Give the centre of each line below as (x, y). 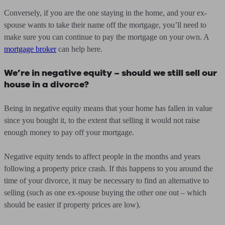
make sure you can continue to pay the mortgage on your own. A (106, 37)
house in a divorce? (46, 84)
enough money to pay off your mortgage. (69, 132)
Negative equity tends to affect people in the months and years (102, 156)
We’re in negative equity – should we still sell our (110, 73)
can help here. (79, 49)
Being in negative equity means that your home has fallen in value (108, 108)
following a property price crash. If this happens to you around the (108, 168)
